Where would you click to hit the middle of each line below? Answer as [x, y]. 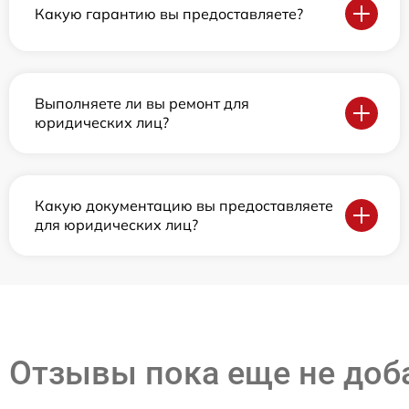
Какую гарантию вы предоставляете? [169, 13]
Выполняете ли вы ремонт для [142, 104]
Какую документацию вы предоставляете [184, 206]
